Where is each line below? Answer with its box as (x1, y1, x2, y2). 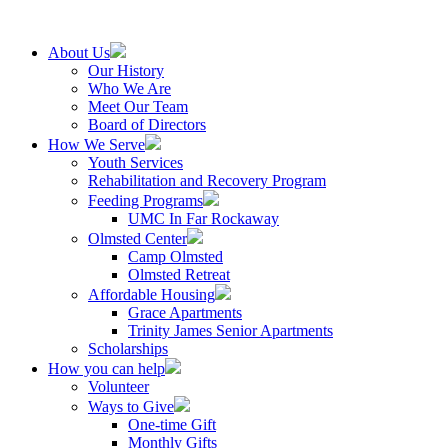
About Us (48, 44, 110, 61)
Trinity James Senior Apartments (128, 322, 333, 339)
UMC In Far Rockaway (128, 210, 279, 227)
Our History (88, 62, 164, 79)
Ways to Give (88, 398, 174, 415)
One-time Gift (128, 416, 216, 433)
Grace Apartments (128, 304, 242, 321)
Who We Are (88, 80, 171, 97)
